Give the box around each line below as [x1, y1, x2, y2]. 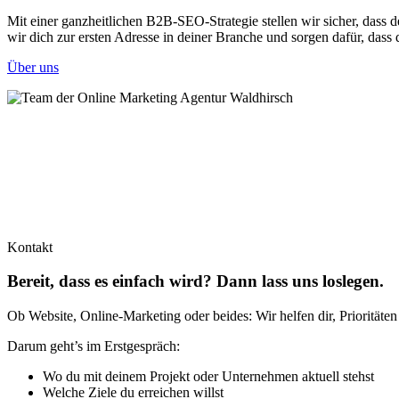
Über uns [7, 59, 59, 75]
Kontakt [7, 239, 53, 255]
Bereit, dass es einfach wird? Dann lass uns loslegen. [7, 272, 384, 291]
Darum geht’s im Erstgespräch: [7, 338, 180, 354]
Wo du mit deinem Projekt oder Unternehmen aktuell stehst [43, 369, 374, 385]
